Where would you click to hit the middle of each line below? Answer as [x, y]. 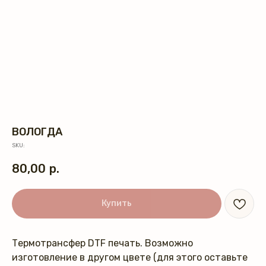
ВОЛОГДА [37, 132]
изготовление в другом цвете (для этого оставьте [130, 257]
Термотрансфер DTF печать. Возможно [102, 243]
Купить [117, 203]
